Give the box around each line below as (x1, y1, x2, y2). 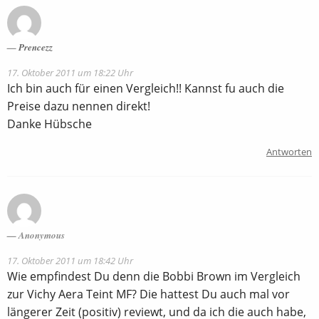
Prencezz (19, 40, 53, 53)
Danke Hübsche (7, 115, 92, 132)
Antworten (266, 145, 312, 158)
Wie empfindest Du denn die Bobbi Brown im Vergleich (7, 268, 300, 284)
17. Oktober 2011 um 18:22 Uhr (7, 66, 133, 79)
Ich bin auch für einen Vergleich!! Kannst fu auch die (7, 80, 284, 96)
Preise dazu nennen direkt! (7, 98, 150, 114)
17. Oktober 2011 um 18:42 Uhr (7, 253, 133, 267)
